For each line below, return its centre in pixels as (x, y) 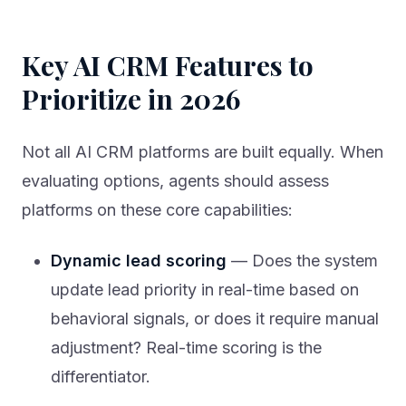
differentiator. (101, 377)
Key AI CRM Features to (168, 66)
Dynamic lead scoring (139, 261)
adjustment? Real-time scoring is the (186, 348)
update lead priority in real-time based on (205, 290)
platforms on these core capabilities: (157, 210)
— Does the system (302, 261)
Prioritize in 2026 (131, 99)
